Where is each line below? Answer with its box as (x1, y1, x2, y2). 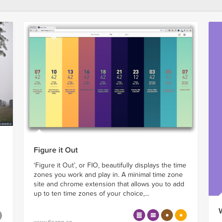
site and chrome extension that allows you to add (33, 179, 184, 188)
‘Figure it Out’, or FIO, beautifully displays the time (33, 161, 186, 169)
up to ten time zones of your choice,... (33, 189, 149, 198)
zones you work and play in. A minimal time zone (33, 170, 183, 179)
